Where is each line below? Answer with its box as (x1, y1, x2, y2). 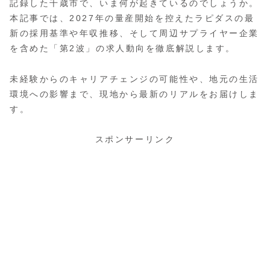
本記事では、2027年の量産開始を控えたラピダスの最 (10, 13, 255, 24)
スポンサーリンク (95, 134, 175, 144)
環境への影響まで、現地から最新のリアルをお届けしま (10, 89, 259, 99)
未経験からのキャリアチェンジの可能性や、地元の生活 (10, 74, 259, 84)
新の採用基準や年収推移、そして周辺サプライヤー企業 (10, 28, 259, 39)
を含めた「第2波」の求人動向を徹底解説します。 (10, 43, 236, 54)
